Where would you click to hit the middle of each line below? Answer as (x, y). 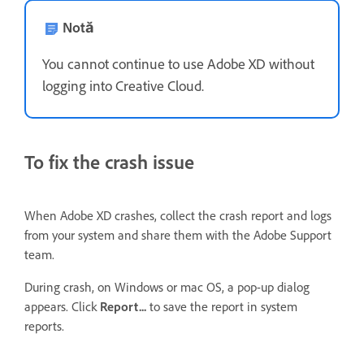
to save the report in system (222, 307)
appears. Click (62, 307)
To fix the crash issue (109, 162)
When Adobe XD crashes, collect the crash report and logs (178, 216)
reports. (46, 327)
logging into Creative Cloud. (125, 87)
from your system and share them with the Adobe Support (178, 236)
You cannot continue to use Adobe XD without (178, 65)
